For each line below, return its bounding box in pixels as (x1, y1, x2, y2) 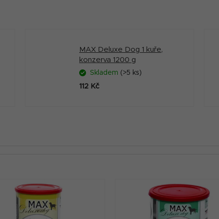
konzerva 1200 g (79, 56, 136, 64)
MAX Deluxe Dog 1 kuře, (79, 45, 163, 53)
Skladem (90, 69, 120, 76)
